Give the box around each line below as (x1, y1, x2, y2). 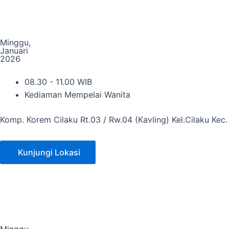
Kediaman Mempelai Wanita (25, 89, 130, 100)
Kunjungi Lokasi (18, 147, 80, 157)
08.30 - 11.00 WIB (25, 77, 92, 87)
